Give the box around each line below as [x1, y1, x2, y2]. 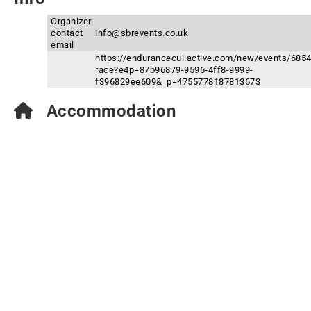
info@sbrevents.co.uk [95, 28, 188, 38]
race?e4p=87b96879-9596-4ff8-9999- [95, 65, 253, 75]
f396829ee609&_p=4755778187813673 [95, 76, 260, 87]
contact [51, 28, 83, 38]
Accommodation [42, 101, 176, 121]
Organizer [51, 16, 92, 26]
